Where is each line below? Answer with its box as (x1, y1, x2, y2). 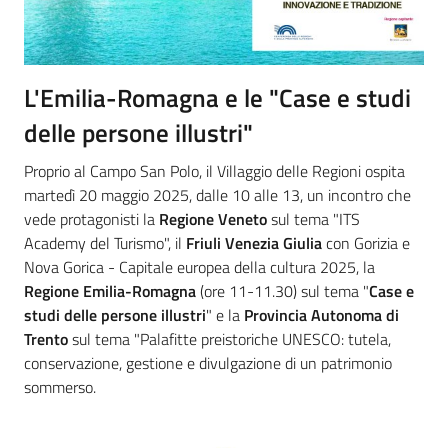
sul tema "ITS (267, 207, 360, 232)
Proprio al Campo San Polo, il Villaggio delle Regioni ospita (24, 159, 405, 184)
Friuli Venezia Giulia (186, 231, 326, 256)
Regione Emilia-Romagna (24, 279, 196, 304)
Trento (24, 327, 68, 352)
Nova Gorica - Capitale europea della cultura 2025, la (24, 255, 375, 280)
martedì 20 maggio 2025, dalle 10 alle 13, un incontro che (24, 183, 411, 208)
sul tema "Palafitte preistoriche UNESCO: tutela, (68, 327, 391, 352)
